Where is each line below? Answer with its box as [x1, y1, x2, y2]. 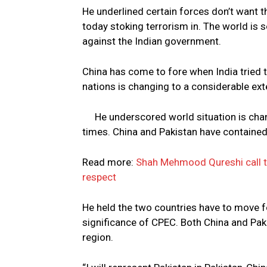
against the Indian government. [82, 35, 221, 48]
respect [82, 171, 116, 184]
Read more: [82, 156, 136, 169]
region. [82, 231, 113, 244]
